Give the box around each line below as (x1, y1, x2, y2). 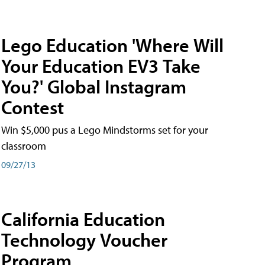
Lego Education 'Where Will (1, 33, 224, 57)
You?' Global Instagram (1, 75, 186, 99)
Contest (1, 95, 64, 119)
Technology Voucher (1, 227, 167, 251)
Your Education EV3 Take (1, 54, 201, 78)
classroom (1, 139, 46, 153)
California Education (1, 206, 165, 231)
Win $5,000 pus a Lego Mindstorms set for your (1, 123, 208, 137)
